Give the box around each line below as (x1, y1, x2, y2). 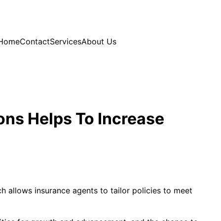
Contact (20, 36, 50, 46)
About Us (81, 36, 116, 46)
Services (50, 36, 81, 46)
